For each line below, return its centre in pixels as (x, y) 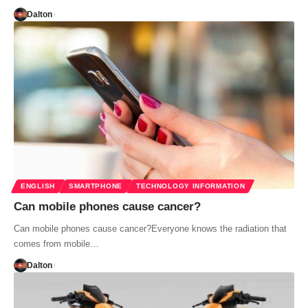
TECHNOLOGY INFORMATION (190, 186)
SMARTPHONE (95, 186)
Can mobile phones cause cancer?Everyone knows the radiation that (150, 229)
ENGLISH (38, 186)
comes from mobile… (56, 244)
